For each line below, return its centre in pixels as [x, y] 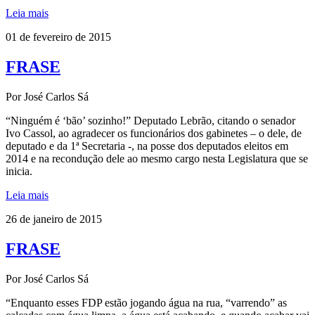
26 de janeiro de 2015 [54, 219]
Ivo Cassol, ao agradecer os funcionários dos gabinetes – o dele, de [154, 133]
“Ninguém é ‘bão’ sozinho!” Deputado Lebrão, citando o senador [150, 120]
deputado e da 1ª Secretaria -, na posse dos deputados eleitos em [147, 146]
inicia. [19, 171]
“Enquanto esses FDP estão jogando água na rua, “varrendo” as [146, 302]
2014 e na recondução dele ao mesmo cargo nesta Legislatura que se [157, 158]
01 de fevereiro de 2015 [58, 37]
